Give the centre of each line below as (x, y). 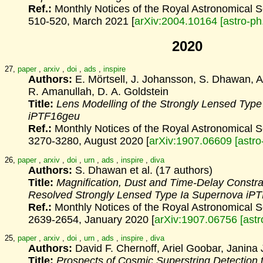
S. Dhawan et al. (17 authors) (142, 170)
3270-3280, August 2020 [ (89, 141)
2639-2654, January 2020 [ (91, 219)
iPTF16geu (54, 117)
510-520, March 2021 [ (81, 21)
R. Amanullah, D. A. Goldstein (98, 92)
